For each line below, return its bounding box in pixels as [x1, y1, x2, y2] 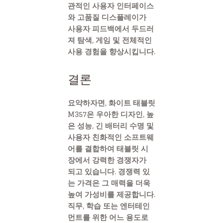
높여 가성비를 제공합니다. [68, 187, 155, 201]
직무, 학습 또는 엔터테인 [68, 199, 150, 213]
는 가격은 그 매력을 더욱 [68, 176, 150, 190]
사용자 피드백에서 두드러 [68, 21, 154, 35]
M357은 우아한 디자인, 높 [68, 107, 154, 121]
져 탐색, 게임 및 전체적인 [68, 33, 152, 47]
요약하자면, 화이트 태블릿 [68, 96, 155, 110]
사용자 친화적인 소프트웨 [68, 130, 154, 144]
